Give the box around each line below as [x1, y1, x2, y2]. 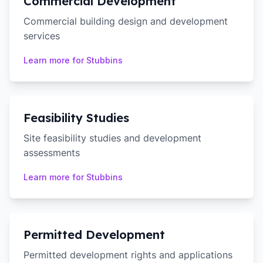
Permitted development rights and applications [23, 249, 232, 261]
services [23, 30, 60, 42]
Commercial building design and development [23, 15, 228, 27]
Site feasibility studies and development [23, 132, 201, 144]
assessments [23, 147, 80, 159]
